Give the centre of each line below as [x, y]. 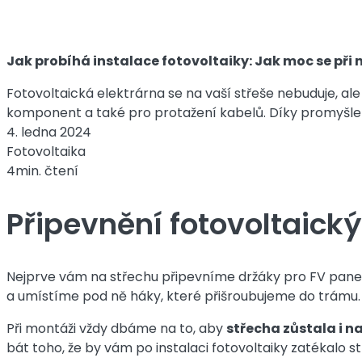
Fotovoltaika [46, 151]
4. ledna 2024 [49, 132]
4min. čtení [42, 170]
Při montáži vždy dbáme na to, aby [116, 329]
